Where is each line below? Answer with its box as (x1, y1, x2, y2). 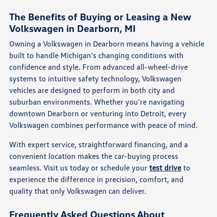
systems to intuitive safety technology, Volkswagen (9, 74, 182, 84)
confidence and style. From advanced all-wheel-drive (9, 62, 188, 72)
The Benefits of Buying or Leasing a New (9, 11, 192, 23)
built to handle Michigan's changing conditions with (9, 50, 184, 61)
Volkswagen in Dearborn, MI (9, 22, 136, 34)
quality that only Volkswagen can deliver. (9, 186, 147, 196)
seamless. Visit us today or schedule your (9, 163, 150, 173)
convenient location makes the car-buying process (9, 151, 179, 161)
